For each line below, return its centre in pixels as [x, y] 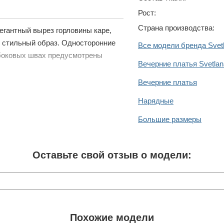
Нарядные [156, 101]
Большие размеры [170, 119]
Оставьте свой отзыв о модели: [112, 155]
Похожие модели [112, 217]
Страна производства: [176, 28]
